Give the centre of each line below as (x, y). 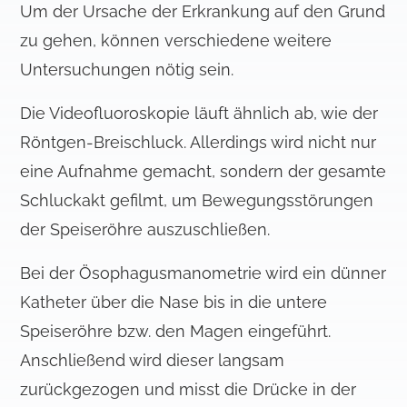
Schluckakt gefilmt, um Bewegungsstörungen (197, 201)
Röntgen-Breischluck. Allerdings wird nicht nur (199, 143)
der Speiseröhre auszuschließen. (145, 230)
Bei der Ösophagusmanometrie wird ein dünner (203, 273)
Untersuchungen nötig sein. (127, 70)
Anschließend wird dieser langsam (153, 361)
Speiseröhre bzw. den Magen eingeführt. (176, 332)
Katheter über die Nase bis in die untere (174, 303)
